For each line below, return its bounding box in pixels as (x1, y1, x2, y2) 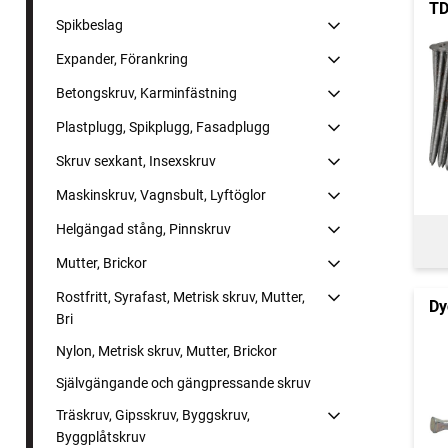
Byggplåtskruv (56, 429, 146, 446)
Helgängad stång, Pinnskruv (56, 221, 231, 238)
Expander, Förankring (56, 51, 188, 68)
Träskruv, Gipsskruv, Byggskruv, (56, 407, 250, 424)
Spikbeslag (56, 17, 123, 34)
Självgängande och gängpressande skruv (56, 375, 311, 392)
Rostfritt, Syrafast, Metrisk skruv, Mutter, (56, 289, 305, 306)
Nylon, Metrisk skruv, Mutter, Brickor (56, 343, 277, 360)
